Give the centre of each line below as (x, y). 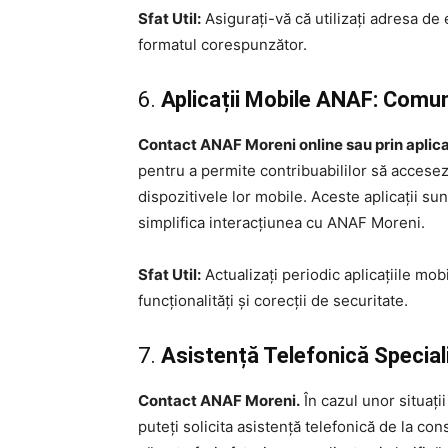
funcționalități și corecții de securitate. (273, 301)
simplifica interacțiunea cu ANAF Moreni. (281, 223)
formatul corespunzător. (222, 45)
